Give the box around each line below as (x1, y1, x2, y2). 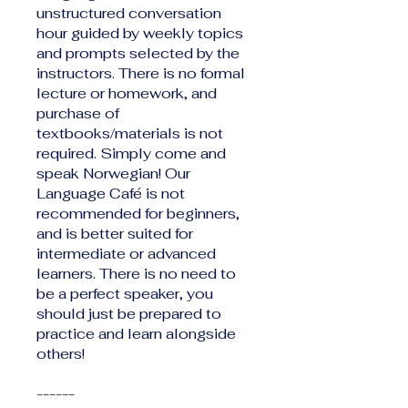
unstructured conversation (36, 3, 221, 23)
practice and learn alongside (36, 323, 236, 343)
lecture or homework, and (36, 83, 217, 103)
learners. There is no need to (36, 263, 236, 283)
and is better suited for (36, 223, 193, 243)
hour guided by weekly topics (36, 23, 243, 43)
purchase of (36, 103, 119, 123)
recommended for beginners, (36, 203, 240, 223)
